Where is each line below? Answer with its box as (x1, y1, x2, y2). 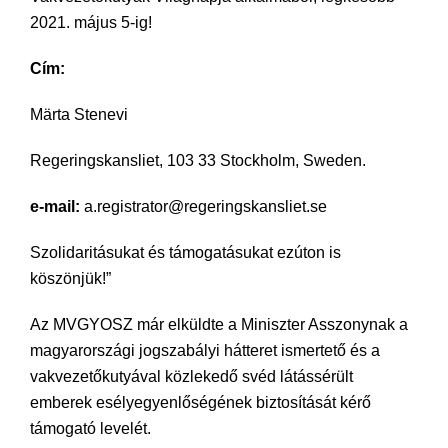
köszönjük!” (30, 270, 111, 287)
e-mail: (30, 198, 80, 215)
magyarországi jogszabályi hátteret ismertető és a (30, 342, 380, 359)
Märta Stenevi (30, 106, 128, 123)
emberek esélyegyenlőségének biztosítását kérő (30, 394, 371, 411)
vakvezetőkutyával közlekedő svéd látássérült (30, 368, 353, 385)
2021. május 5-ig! (30, 14, 152, 31)
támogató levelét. (30, 420, 151, 437)
